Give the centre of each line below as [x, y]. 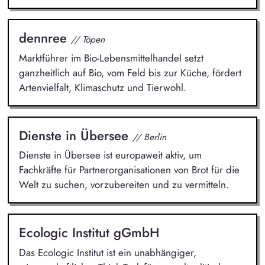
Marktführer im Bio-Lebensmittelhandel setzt [111, 58]
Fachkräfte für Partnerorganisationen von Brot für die [129, 170]
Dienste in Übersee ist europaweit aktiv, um [110, 155]
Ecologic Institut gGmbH [89, 233]
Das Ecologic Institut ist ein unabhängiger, [107, 252]
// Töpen [88, 40]
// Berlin [149, 137]
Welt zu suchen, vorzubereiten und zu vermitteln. [124, 185]
